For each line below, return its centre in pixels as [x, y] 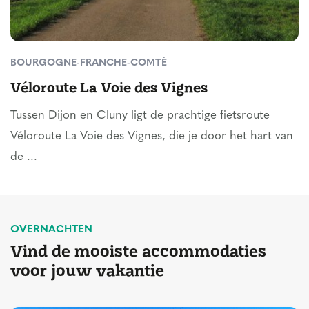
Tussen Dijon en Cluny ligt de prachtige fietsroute [140, 115]
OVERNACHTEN [51, 230]
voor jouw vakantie [87, 269]
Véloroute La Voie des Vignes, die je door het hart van [152, 136]
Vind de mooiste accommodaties [138, 250]
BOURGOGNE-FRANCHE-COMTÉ [89, 63]
